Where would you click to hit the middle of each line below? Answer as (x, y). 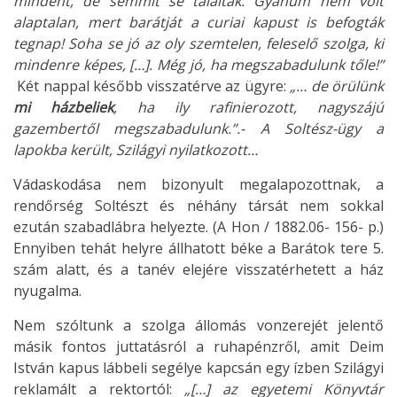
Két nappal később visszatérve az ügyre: (154, 86)
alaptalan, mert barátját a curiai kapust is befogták (198, 23)
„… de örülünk (337, 86)
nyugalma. (47, 291)
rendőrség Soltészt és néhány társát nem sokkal (198, 206)
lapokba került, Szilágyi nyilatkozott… (136, 150)
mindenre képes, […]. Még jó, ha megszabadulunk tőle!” (198, 65)
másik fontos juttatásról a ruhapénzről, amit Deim (198, 347)
